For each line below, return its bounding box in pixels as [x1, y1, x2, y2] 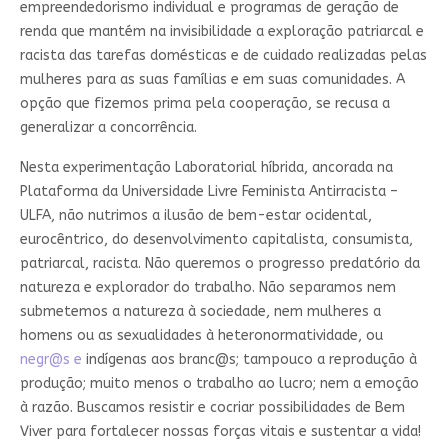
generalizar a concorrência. [19, 118, 197, 136]
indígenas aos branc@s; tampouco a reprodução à [81, 350, 417, 368]
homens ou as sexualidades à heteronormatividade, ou [19, 326, 383, 344]
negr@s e [19, 350, 82, 368]
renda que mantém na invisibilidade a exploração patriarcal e [19, 22, 424, 40]
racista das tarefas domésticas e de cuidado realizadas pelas [19, 46, 427, 64]
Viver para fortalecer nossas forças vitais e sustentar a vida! [19, 422, 421, 440]
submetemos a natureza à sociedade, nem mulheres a [19, 302, 381, 320]
